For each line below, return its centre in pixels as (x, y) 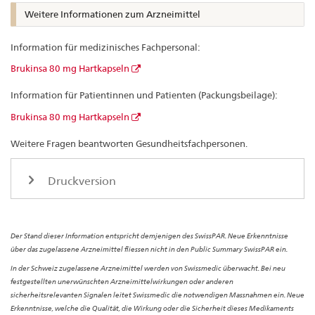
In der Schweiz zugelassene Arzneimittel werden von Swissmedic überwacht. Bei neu (148, 268)
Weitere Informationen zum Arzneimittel (112, 14)
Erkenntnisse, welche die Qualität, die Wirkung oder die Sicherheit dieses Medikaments (152, 308)
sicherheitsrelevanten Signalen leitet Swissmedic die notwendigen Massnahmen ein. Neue (157, 294)
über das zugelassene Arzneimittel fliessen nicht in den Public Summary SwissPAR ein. (149, 249)
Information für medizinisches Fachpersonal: (105, 47)
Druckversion (81, 181)
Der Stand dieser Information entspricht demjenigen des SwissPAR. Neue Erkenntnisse (149, 235)
